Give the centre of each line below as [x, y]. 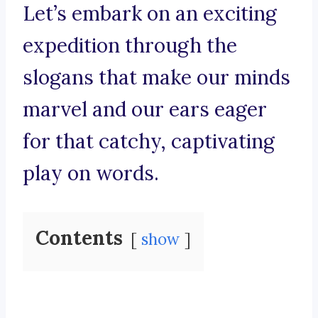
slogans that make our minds [157, 78]
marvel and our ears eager [145, 110]
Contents [79, 238]
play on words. [91, 174]
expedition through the [130, 46]
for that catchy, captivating [149, 142]
